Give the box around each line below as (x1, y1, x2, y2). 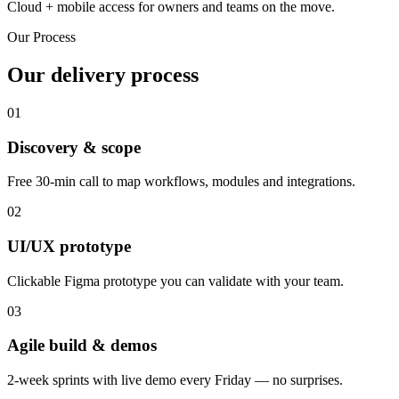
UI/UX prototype (7, 237, 131, 256)
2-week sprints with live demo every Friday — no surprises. (7, 372, 343, 388)
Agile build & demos (7, 336, 157, 355)
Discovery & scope (7, 137, 141, 157)
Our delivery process (7, 62, 199, 86)
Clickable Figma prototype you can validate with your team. (7, 273, 344, 289)
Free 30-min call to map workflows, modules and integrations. (7, 174, 355, 190)
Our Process (7, 29, 76, 45)
